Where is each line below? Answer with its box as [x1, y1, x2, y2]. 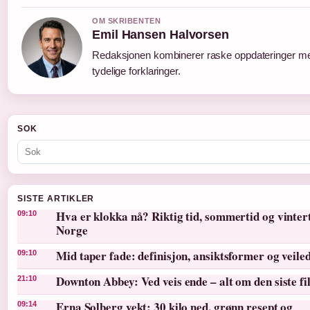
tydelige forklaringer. [92, 65, 181, 77]
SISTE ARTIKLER [17, 194, 95, 204]
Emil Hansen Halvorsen [92, 28, 229, 42]
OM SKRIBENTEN [92, 17, 161, 26]
